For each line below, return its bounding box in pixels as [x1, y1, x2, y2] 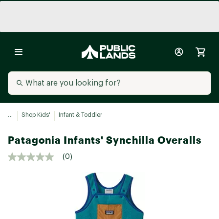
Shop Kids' [21, 112, 50, 118]
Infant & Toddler [58, 112, 102, 118]
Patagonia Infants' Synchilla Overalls [8, 134, 201, 146]
